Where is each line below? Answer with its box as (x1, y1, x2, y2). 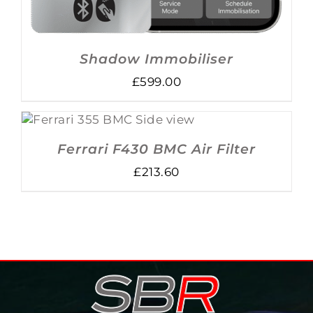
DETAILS (86, 124, 131, 136)
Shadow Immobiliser (80, 51, 233, 68)
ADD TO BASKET (56, 109, 140, 121)
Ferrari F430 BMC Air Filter (57, 141, 256, 158)
